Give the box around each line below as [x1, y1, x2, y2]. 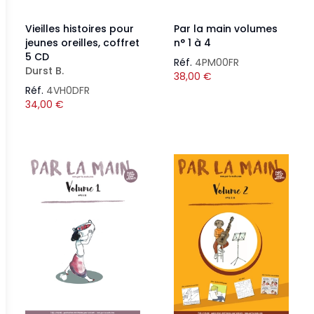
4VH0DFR [46, 83, 90, 97]
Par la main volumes [174, 22, 278, 36]
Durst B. [25, 64, 64, 78]
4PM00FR [195, 55, 239, 69]
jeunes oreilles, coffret [25, 36, 139, 50]
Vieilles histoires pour [25, 22, 134, 36]
